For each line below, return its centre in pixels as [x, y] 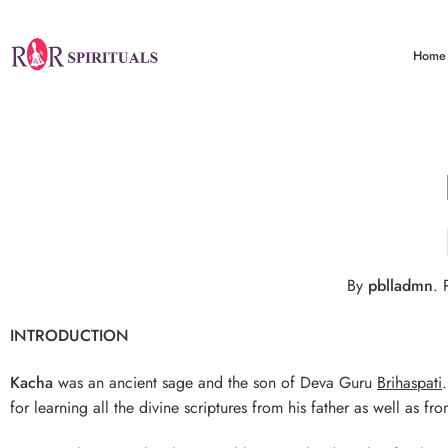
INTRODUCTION [69, 335]
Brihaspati [409, 382]
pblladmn [400, 285]
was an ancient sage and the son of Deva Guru [215, 382]
